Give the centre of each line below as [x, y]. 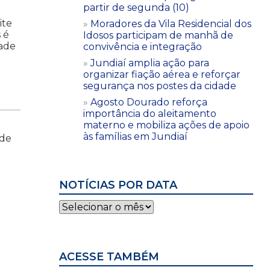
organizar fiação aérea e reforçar [162, 74]
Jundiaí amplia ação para [150, 63]
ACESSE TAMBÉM [109, 256]
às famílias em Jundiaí [135, 136]
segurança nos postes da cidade [160, 86]
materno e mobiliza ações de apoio [166, 125]
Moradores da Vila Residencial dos [171, 24]
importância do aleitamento [150, 113]
